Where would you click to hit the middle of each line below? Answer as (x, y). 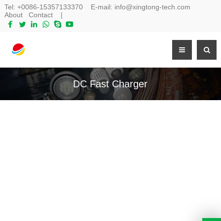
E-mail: (98, 7)
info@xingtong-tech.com (152, 7)
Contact (40, 15)
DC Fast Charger (110, 84)
